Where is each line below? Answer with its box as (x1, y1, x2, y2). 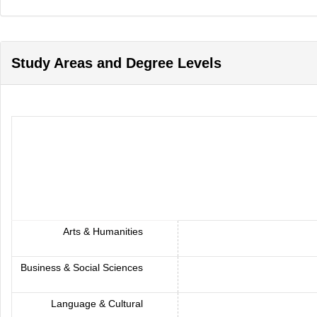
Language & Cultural (51, 298, 146, 309)
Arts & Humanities (63, 226, 146, 237)
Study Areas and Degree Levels (11, 55, 221, 71)
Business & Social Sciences (21, 262, 146, 273)
